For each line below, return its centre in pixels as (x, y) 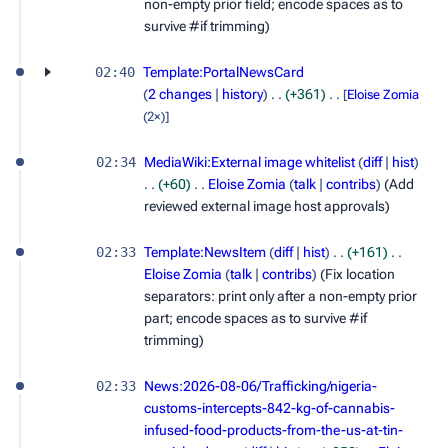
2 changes (180, 94)
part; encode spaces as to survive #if (255, 318)
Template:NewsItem (205, 252)
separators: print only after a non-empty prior (280, 296)
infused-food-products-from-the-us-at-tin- (273, 430)
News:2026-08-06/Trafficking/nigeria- (260, 386)
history (242, 94)
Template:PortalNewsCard (223, 72)
